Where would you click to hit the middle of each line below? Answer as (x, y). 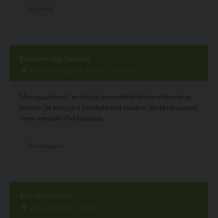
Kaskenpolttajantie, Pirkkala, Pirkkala (82, 70)
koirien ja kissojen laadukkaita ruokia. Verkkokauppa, (109, 107)
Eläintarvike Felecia (54, 58)
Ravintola (40, 9)
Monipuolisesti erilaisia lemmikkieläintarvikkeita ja (105, 96)
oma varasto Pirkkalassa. (62, 118)
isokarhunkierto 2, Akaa (63, 207)
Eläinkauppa (45, 145)
